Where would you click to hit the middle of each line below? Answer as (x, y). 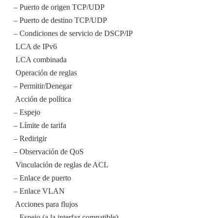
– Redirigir (30, 139)
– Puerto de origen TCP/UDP (59, 7)
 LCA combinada (40, 60)
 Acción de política (42, 99)
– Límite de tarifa (40, 126)
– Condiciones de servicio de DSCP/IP (73, 34)
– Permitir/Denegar (43, 86)
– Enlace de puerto (42, 178)
